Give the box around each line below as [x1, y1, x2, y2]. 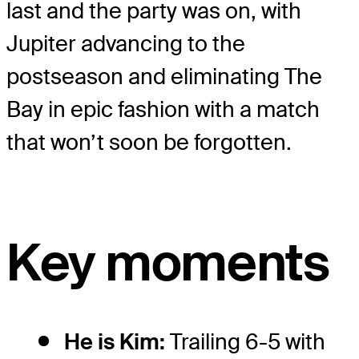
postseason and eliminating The [6, 63, 322, 91]
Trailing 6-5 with [165, 328, 325, 357]
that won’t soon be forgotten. [6, 128, 292, 157]
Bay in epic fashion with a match [6, 95, 320, 124]
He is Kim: [64, 328, 165, 357]
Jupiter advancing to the [6, 30, 245, 58]
